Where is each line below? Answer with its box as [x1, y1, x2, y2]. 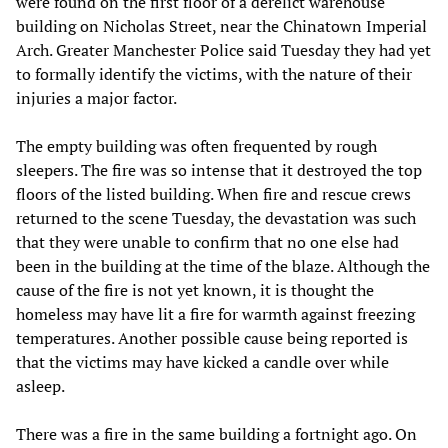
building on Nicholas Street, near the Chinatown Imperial [16, 14, 427, 37]
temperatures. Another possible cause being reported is [16, 326, 408, 349]
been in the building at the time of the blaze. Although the [16, 254, 430, 277]
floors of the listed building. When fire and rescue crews [16, 182, 411, 205]
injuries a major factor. [16, 86, 177, 109]
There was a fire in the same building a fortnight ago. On [16, 422, 417, 445]
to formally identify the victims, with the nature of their [16, 62, 412, 85]
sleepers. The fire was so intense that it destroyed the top [16, 158, 422, 181]
